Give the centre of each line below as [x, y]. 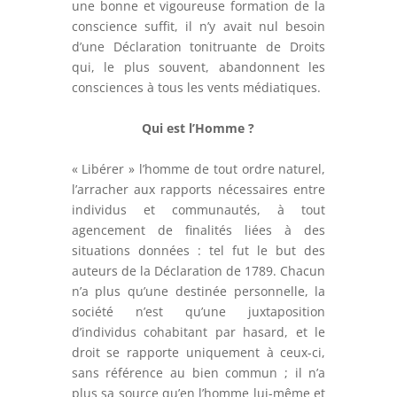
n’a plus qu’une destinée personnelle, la [198, 292]
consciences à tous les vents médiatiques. [198, 88]
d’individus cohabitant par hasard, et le [198, 332]
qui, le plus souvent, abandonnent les [198, 67]
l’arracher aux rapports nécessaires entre [198, 190]
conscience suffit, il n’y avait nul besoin [198, 27]
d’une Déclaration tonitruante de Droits [198, 47]
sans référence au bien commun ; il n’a [198, 373]
